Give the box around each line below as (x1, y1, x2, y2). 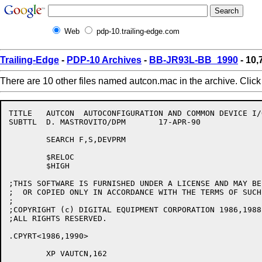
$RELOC (9, 153, 46, 161)
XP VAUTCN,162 (9, 249, 46, 258)
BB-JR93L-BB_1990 (149, 55, 238, 65)
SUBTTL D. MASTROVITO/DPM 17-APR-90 (9, 118, 37, 126)
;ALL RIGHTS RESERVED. (9, 214, 107, 223)
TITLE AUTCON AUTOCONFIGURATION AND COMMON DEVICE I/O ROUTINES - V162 (9, 109, 32, 118)
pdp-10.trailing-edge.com (96, 27, 180, 36)
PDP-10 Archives (67, 55, 142, 65)
